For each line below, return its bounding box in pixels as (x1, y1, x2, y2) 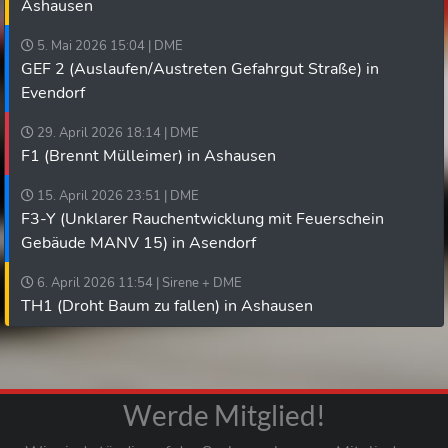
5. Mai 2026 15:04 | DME (34, 37, 183, 55)
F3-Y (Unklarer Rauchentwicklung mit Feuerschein (21, 208, 384, 230)
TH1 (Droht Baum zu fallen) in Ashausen (21, 295, 313, 317)
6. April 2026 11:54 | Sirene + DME (34, 274, 242, 292)
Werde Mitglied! (122, 398, 326, 432)
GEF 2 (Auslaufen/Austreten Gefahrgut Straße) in (21, 58, 379, 80)
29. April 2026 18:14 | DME (34, 124, 199, 142)
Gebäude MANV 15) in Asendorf (21, 232, 256, 254)
